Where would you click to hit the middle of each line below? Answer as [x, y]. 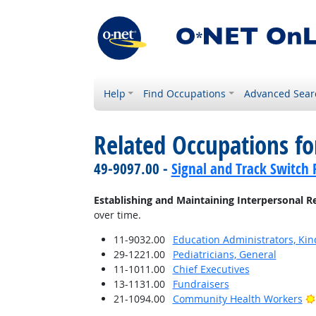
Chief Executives [211, 269]
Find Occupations [185, 93]
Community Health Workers [237, 299]
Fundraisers [201, 284]
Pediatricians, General [224, 254]
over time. [117, 215]
